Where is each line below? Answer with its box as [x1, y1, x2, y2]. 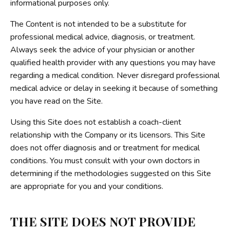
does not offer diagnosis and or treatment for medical [10, 142, 200, 154]
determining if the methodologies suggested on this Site [10, 167, 211, 179]
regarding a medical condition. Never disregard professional [10, 69, 220, 81]
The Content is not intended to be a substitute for [10, 18, 186, 30]
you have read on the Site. [10, 95, 103, 107]
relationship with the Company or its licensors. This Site [10, 129, 205, 141]
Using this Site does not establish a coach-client [10, 116, 181, 128]
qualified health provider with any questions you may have [10, 56, 216, 68]
